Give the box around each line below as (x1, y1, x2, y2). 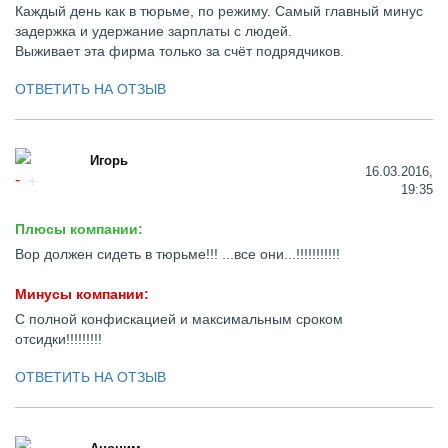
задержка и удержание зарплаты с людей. (15, 23, 292, 39)
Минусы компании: (15, 286, 149, 302)
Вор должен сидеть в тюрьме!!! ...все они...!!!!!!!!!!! (15, 246, 340, 262)
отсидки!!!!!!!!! (15, 331, 102, 347)
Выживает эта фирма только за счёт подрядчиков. (15, 43, 344, 59)
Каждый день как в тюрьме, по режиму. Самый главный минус (15, 3, 423, 19)
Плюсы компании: (15, 221, 143, 237)
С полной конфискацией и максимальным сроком (15, 311, 343, 327)
